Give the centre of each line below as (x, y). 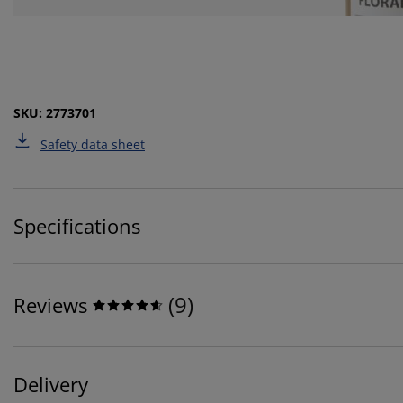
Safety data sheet (93, 145)
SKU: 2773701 (55, 113)
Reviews (50, 305)
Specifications (77, 226)
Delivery (51, 385)
